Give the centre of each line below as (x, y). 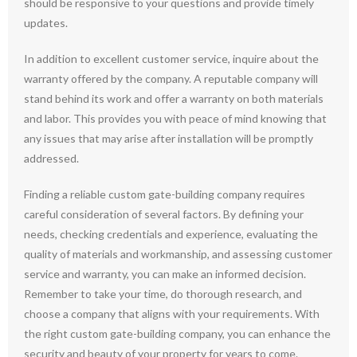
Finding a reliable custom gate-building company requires (165, 194)
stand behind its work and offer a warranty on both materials (174, 98)
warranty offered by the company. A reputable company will (171, 78)
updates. (46, 22)
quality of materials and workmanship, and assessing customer (178, 253)
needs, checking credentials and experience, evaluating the (171, 233)
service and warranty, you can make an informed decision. (165, 273)
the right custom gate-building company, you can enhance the (177, 333)
